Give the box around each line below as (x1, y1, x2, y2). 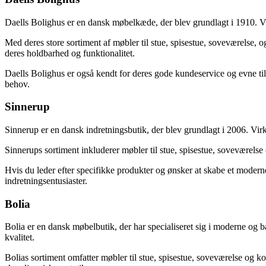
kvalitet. (5, 232, 34, 243)
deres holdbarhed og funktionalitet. (5, 47, 135, 58)
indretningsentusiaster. (5, 176, 87, 186)
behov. (5, 78, 30, 89)
